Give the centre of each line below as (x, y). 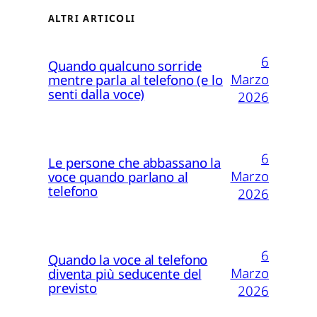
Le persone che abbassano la (135, 164)
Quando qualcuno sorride (125, 67)
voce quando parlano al (118, 178)
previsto (73, 289)
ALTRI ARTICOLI (92, 19)
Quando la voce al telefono (128, 261)
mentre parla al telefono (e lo (136, 81)
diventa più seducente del (125, 275)
